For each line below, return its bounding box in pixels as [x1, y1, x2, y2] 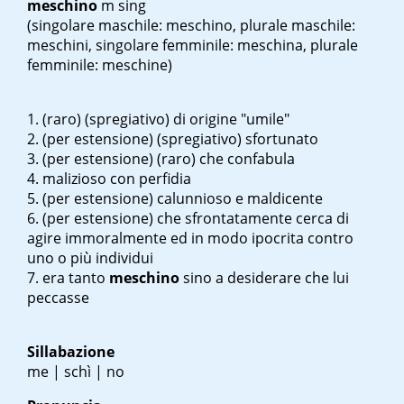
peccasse [27, 288, 89, 308]
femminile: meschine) [27, 55, 172, 76]
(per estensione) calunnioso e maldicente [42, 188, 323, 209]
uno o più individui [27, 248, 153, 269]
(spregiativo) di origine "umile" [81, 109, 289, 130]
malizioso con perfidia [42, 169, 191, 189]
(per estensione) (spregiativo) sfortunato [42, 129, 318, 150]
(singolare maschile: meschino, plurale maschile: [27, 15, 355, 36]
